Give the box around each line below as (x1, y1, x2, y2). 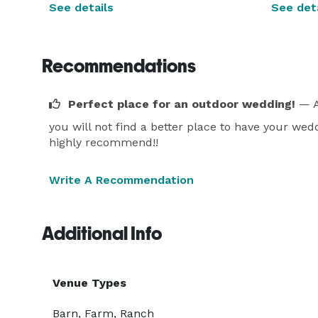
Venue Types (53, 276, 126, 290)
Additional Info (42, 223, 162, 244)
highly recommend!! (49, 136, 158, 149)
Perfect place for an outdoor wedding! (68, 97, 295, 111)
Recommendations (42, 55, 196, 77)
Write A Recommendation (49, 173, 194, 187)
